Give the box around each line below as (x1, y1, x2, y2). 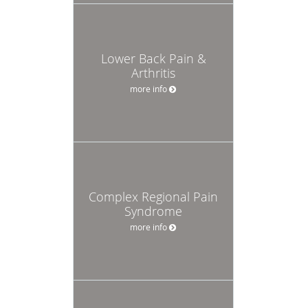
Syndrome (124, 202, 182, 219)
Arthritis (131, 64, 175, 81)
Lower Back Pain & (100, 49, 206, 67)
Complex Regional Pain (89, 188, 218, 205)
